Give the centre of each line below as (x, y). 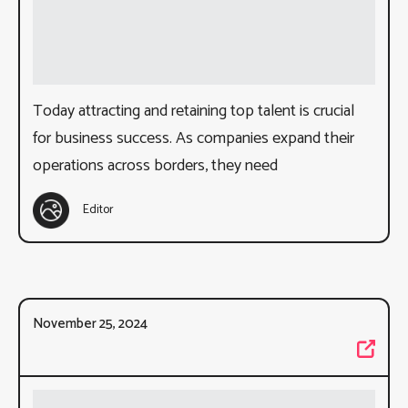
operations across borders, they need (155, 165)
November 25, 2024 (90, 323)
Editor (98, 210)
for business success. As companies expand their (194, 138)
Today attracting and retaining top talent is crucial (194, 111)
